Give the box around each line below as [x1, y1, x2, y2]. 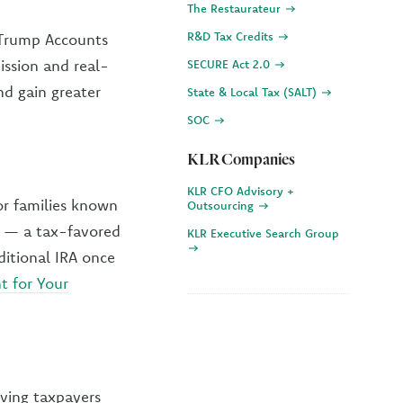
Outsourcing [187, 198, 257, 212]
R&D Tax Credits [187, 29, 277, 43]
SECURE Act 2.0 [187, 57, 273, 71]
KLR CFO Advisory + [187, 184, 294, 198]
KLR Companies [187, 149, 295, 168]
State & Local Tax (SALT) [187, 85, 320, 99]
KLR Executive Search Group [187, 226, 339, 240]
